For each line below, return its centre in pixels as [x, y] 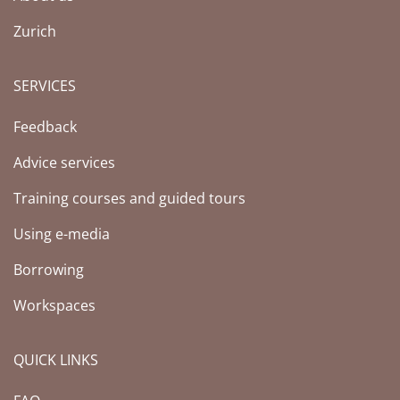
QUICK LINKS [56, 359]
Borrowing [49, 269]
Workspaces [54, 305]
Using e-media [62, 233]
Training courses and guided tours [129, 198]
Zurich [35, 31]
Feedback [45, 126]
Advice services [64, 162]
